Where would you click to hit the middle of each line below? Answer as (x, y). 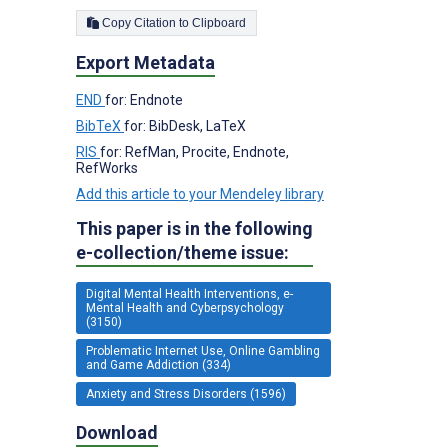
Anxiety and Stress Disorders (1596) (186, 393)
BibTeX (100, 125)
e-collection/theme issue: (182, 252)
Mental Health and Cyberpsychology (185, 307)
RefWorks (107, 167)
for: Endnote (144, 99)
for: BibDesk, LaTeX (185, 125)
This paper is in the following (194, 228)
